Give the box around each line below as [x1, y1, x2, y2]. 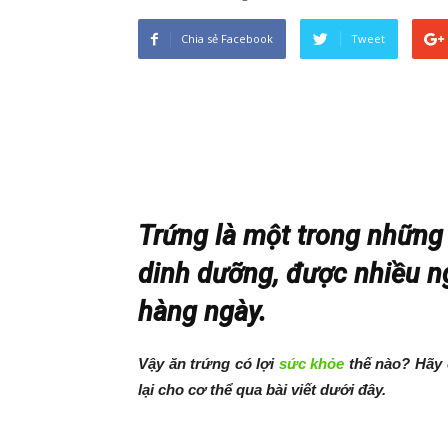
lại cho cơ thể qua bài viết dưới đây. [138, 381, 386, 398]
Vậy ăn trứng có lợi [138, 355, 279, 372]
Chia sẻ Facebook [181, 31, 273, 46]
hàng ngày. [138, 296, 266, 328]
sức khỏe [278, 355, 345, 372]
